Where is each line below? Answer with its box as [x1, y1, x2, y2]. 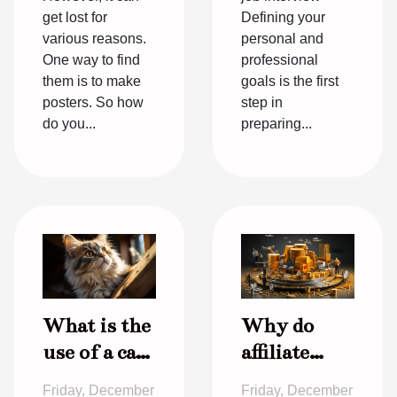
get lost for [43, 9, 107, 25]
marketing [241, 367, 338, 392]
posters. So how [43, 94, 144, 110]
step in [241, 94, 283, 110]
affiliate [241, 340, 309, 365]
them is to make [43, 73, 141, 89]
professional [241, 51, 318, 67]
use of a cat [43, 340, 144, 365]
